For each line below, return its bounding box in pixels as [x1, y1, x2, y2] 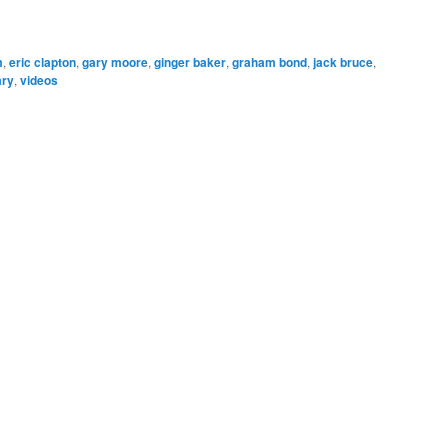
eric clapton [9, 53, 76, 72]
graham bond [232, 53, 307, 72]
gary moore [82, 53, 148, 72]
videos [20, 71, 58, 90]
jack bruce [313, 53, 373, 72]
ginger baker [154, 53, 226, 72]
